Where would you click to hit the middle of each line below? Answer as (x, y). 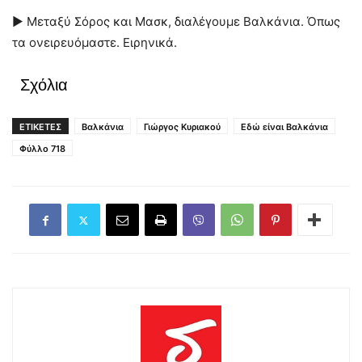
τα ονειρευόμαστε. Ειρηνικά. (95, 42)
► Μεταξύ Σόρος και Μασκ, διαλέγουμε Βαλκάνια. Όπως (176, 21)
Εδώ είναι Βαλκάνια (284, 127)
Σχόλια (44, 85)
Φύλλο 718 (42, 149)
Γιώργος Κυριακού (182, 127)
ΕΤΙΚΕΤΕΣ (40, 127)
